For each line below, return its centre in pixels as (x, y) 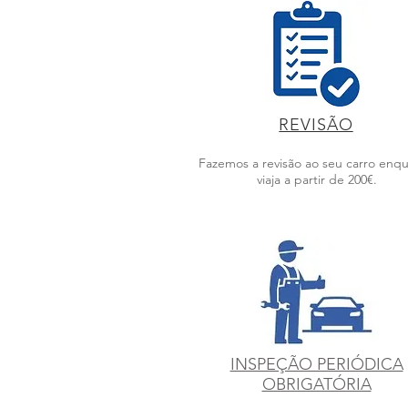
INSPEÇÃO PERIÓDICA (316, 364)
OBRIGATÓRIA (316, 384)
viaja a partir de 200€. (316, 179)
